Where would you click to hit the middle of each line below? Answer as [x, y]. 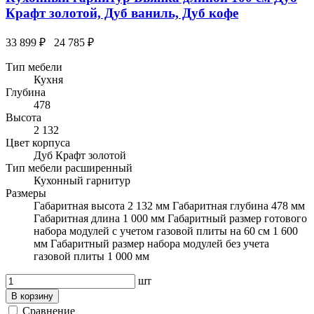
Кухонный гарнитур [82, 180]
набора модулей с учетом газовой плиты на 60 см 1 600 [166, 231]
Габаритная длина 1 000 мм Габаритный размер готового [170, 218]
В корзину [32, 296]
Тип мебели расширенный [69, 168]
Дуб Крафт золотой [80, 155]
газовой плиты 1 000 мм [91, 256]
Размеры [26, 193]
